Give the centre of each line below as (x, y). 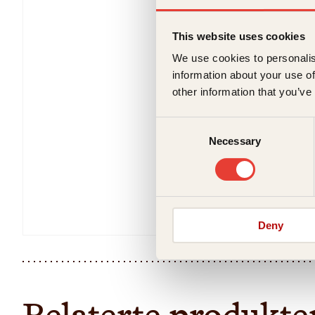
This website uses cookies (238, 36)
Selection (177, 141)
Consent (175, 124)
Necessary (235, 141)
